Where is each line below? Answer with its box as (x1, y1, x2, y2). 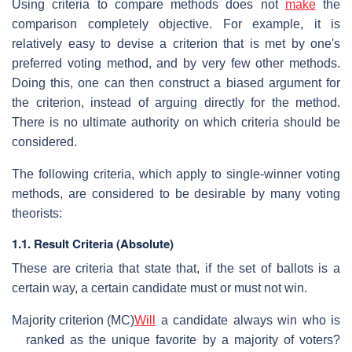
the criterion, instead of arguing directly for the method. (12, 95, 340, 109)
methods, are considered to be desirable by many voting (12, 186, 340, 200)
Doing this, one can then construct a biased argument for (12, 75, 340, 90)
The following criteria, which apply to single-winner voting (12, 167, 340, 181)
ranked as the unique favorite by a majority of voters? (26, 332, 340, 346)
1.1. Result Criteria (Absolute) (12, 234, 174, 252)
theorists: (12, 206, 62, 220)
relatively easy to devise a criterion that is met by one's (12, 36, 340, 50)
